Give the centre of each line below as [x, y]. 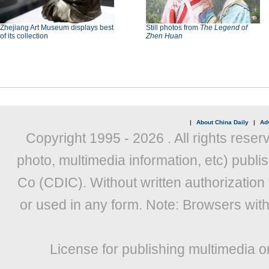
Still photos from [173, 28]
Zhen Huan [164, 36]
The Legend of [224, 28]
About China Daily [222, 122]
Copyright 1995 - [79, 138]
